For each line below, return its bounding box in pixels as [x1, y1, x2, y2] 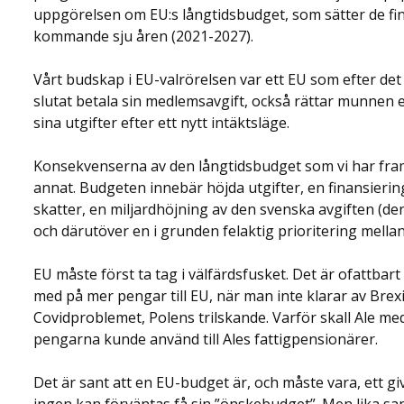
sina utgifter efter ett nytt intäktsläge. [33, 113, 289, 133]
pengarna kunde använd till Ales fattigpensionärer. [33, 329, 378, 349]
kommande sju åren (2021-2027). [33, 26, 253, 46]
